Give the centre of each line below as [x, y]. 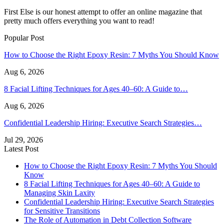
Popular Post [24, 38]
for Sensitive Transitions [62, 211]
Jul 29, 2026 [23, 140]
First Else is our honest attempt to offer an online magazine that [103, 12]
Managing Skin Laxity [59, 193]
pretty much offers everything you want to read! [79, 21]
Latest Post [21, 149]
